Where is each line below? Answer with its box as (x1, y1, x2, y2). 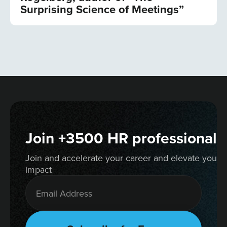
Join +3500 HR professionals (25, 127, 224, 149)
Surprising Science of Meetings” (20, 1, 184, 18)
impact (25, 163, 52, 176)
